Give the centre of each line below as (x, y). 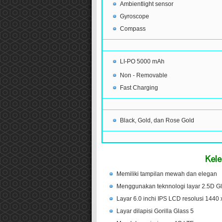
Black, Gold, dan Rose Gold (157, 121)
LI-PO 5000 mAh (142, 62)
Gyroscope (134, 17)
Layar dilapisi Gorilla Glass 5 (155, 211)
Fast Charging (139, 88)
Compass (133, 29)
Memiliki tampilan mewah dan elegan (166, 174)
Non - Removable (143, 76)
